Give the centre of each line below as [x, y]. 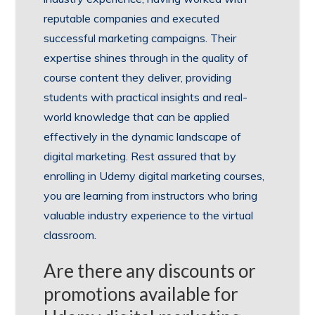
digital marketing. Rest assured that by [140, 156]
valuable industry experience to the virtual [149, 215]
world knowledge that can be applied [137, 116]
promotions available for [141, 294]
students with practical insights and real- [146, 97]
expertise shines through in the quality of [146, 57]
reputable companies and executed [132, 18]
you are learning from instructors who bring [151, 195]
